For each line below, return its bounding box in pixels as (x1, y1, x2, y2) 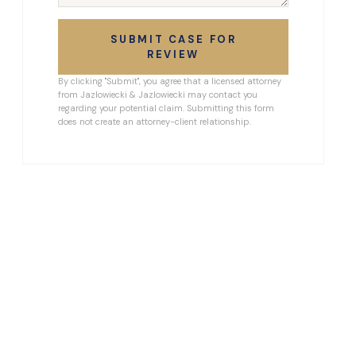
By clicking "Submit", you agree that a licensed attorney (58, 75, 281, 87)
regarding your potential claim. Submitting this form (58, 103, 274, 114)
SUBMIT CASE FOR (110, 33, 237, 46)
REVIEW (147, 48, 199, 61)
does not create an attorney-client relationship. (58, 116, 251, 127)
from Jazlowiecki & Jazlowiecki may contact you (58, 89, 257, 100)
